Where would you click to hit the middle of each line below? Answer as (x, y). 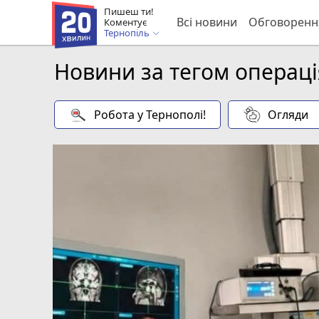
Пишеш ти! (129, 11)
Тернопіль (127, 32)
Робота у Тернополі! (150, 114)
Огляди (288, 114)
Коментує (125, 22)
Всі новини (206, 22)
